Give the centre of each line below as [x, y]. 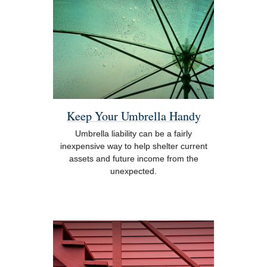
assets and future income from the [133, 158]
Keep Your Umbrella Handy [133, 116]
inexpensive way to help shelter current [133, 146]
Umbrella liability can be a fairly [133, 133]
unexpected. [133, 171]
